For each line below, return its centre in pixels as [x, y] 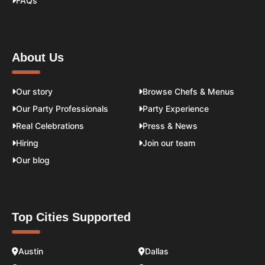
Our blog [33, 160]
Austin [31, 251]
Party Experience [176, 109]
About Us [38, 58]
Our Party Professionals [62, 109]
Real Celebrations [50, 126]
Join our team [169, 143]
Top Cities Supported [71, 217]
